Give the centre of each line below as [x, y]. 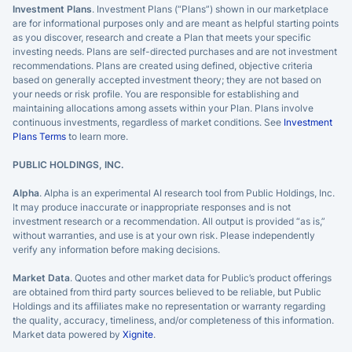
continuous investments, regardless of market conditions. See [148, 122]
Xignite [138, 334]
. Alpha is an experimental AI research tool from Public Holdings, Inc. [187, 192]
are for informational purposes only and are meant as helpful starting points [176, 23]
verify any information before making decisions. [116, 249]
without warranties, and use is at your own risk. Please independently [164, 235]
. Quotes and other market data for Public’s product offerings [201, 277]
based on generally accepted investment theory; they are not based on [167, 79]
